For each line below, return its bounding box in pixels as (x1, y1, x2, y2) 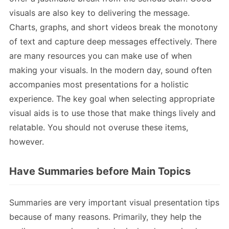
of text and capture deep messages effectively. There (9, 36, 217, 47)
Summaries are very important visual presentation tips (9, 197, 219, 208)
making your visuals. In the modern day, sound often (9, 64, 212, 75)
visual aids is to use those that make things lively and (9, 107, 216, 118)
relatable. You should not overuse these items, (9, 122, 188, 132)
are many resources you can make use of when (9, 50, 192, 61)
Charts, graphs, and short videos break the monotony (9, 21, 218, 32)
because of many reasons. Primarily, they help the (9, 211, 201, 222)
